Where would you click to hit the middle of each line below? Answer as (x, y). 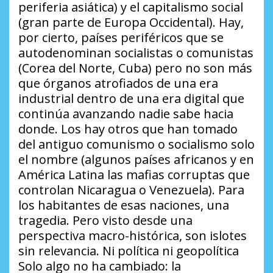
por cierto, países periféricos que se (121, 37)
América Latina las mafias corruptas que (134, 174)
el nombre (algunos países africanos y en (136, 159)
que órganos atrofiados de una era (118, 83)
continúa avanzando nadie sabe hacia (126, 113)
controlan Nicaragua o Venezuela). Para (131, 190)
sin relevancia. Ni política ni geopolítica (129, 250)
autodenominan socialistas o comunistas (136, 52)
